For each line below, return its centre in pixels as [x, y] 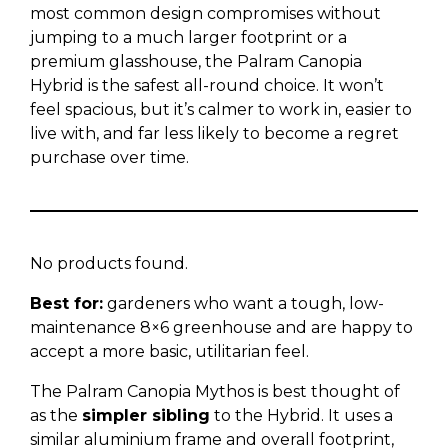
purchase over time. [109, 157]
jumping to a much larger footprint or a [188, 37]
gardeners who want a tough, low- [243, 303]
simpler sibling [146, 415]
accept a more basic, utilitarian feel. [169, 351]
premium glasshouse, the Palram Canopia [196, 61]
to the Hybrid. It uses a [301, 415]
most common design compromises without [205, 13]
